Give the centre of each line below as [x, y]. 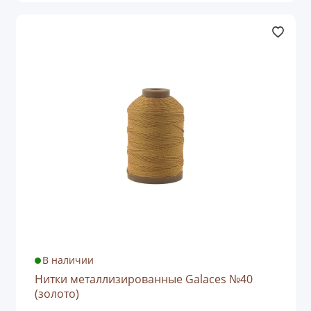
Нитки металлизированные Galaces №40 [143, 279]
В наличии [68, 261]
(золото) [57, 294]
